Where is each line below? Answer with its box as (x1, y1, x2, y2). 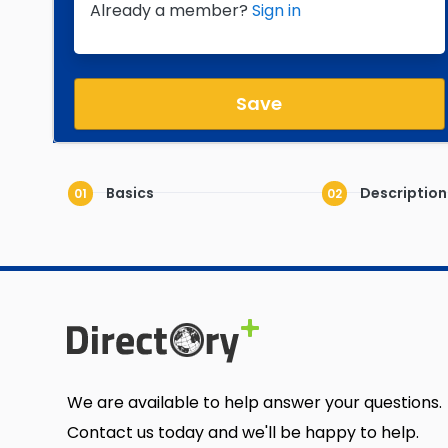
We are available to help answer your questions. (67, 391, 442, 414)
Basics (103, 183, 154, 203)
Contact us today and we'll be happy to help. (67, 421, 419, 444)
